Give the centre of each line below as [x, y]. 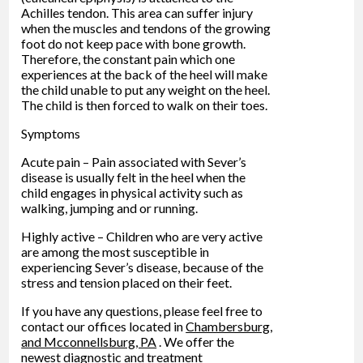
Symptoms [51, 133]
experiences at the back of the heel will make [145, 74]
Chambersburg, [229, 326]
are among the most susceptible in [115, 251]
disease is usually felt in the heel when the [134, 177]
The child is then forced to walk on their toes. [145, 105]
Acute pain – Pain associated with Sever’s [134, 161]
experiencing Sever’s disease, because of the [143, 267]
